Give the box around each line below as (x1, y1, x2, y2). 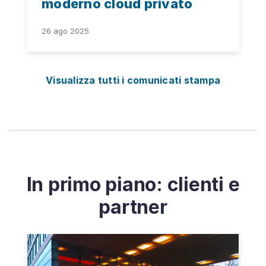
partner (99, 195, 167, 219)
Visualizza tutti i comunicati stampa (46, 74, 220, 87)
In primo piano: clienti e (26, 173, 240, 197)
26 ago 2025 (42, 26, 89, 36)
